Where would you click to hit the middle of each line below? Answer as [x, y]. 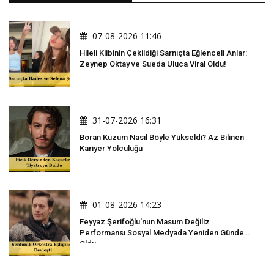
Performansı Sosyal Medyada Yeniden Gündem [165, 233]
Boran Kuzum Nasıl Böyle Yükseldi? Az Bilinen [162, 138]
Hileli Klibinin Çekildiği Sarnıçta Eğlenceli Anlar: [163, 53]
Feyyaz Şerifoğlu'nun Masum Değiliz [145, 222]
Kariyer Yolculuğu [111, 149]
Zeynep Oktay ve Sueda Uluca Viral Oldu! [153, 64]
